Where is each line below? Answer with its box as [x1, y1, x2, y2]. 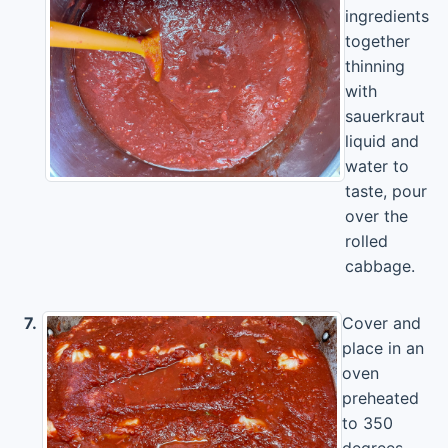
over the [345, 206, 408, 226]
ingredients [345, 6, 429, 26]
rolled [345, 231, 388, 251]
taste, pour [345, 181, 427, 201]
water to [345, 156, 409, 176]
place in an [342, 338, 424, 358]
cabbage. [345, 256, 415, 276]
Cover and [342, 313, 421, 333]
